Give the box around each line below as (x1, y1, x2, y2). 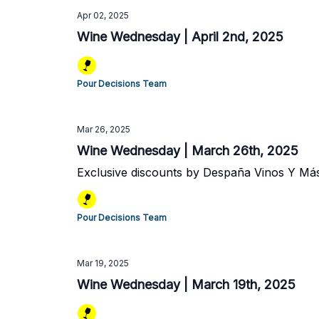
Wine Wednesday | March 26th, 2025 (77, 143, 298, 158)
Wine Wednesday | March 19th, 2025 (77, 277, 296, 292)
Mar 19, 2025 (77, 258, 129, 268)
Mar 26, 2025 (77, 124, 130, 135)
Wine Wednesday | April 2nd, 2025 (77, 29, 283, 44)
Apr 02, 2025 (77, 10, 129, 21)
